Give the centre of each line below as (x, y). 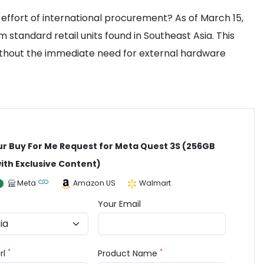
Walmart (155, 183)
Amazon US (95, 183)
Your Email (120, 204)
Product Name (129, 253)
